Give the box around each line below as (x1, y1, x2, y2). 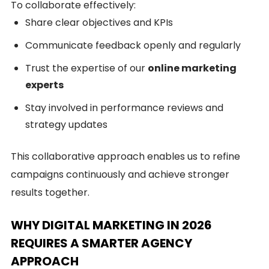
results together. (11, 185, 89, 199)
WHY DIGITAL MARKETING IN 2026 (11, 216, 212, 234)
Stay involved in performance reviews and (25, 100, 223, 115)
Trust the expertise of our (25, 61, 148, 75)
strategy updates (25, 117, 107, 131)
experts (25, 77, 64, 92)
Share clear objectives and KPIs (25, 15, 173, 29)
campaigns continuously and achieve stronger (11, 167, 229, 181)
